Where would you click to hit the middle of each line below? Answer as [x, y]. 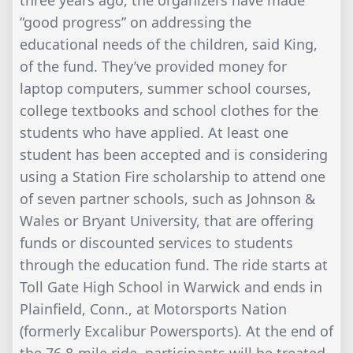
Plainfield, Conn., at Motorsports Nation [153, 309]
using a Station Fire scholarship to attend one [173, 177]
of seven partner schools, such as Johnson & [167, 199]
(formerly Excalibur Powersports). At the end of [176, 331]
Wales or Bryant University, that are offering [167, 221]
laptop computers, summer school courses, [165, 89]
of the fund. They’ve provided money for [153, 67]
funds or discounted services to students [156, 243]
